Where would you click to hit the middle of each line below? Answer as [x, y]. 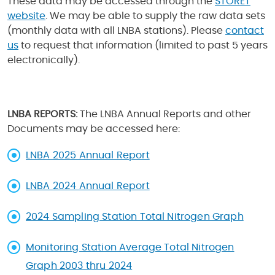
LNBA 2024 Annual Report [88, 186]
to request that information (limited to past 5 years [143, 45]
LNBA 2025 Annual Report [88, 155]
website [26, 16]
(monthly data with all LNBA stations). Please [116, 31]
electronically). [44, 60]
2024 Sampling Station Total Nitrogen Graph [135, 217]
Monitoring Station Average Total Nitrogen [130, 247]
